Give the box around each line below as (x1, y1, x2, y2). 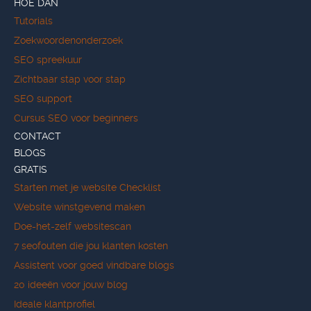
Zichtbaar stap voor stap (14, 74, 126, 85)
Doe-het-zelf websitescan (14, 221, 131, 232)
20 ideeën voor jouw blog (14, 279, 128, 290)
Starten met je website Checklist (14, 182, 161, 193)
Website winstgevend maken (14, 201, 145, 212)
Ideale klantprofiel (14, 299, 95, 310)
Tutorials (14, 15, 53, 26)
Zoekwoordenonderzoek (14, 35, 123, 46)
